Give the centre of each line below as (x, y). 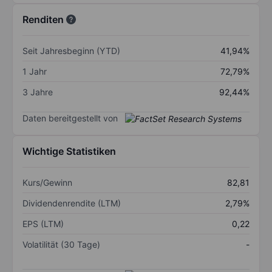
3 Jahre (38, 92)
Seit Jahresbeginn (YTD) (71, 50)
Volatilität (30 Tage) (61, 245)
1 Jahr (35, 71)
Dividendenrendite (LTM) (72, 203)
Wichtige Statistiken (69, 151)
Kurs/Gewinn (47, 183)
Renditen (43, 19)
